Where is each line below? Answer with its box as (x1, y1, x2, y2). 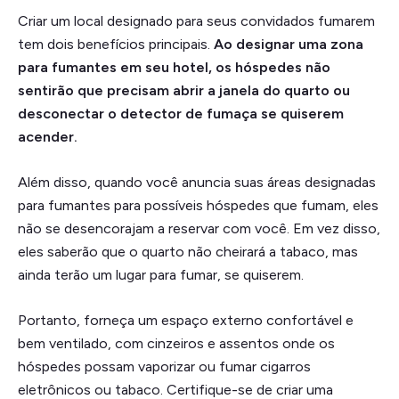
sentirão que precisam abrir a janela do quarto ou (18, 81, 350, 99)
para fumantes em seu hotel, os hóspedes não (18, 58, 330, 76)
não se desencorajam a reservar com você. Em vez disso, (18, 219, 380, 237)
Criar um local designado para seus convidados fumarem (18, 12, 375, 29)
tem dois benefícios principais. (18, 35, 214, 53)
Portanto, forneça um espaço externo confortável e (18, 311, 354, 329)
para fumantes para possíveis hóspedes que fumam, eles (18, 196, 379, 214)
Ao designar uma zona (214, 35, 363, 53)
